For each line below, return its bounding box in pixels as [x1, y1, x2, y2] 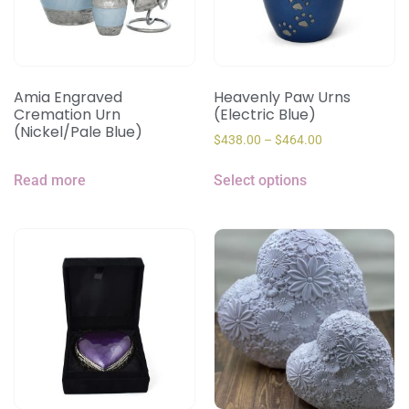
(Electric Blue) [214, 103, 316, 125]
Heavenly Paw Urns [214, 86, 351, 108]
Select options [214, 171, 307, 189]
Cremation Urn [14, 103, 121, 125]
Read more [14, 171, 86, 189]
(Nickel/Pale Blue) [14, 121, 142, 142]
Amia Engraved [14, 86, 122, 108]
